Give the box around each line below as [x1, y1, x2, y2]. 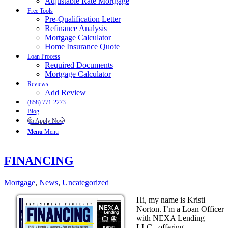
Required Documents [45, 60, 113, 69]
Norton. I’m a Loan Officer [136, 204, 224, 213]
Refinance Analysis [45, 23, 107, 33]
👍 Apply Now [28, 117, 64, 124]
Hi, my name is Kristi [136, 195, 205, 204]
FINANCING [4, 154, 74, 167]
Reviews [27, 80, 48, 88]
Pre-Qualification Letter [45, 14, 121, 23]
